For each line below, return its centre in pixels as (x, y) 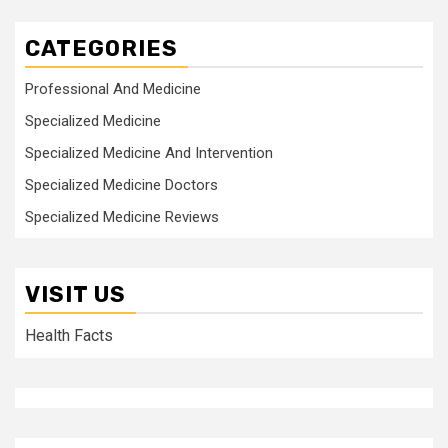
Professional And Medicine (113, 89)
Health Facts (69, 335)
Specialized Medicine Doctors (121, 185)
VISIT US (75, 294)
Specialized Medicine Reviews (122, 217)
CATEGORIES (101, 48)
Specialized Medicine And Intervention (149, 153)
